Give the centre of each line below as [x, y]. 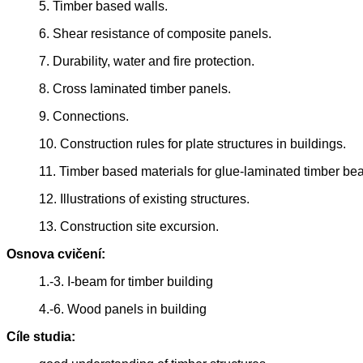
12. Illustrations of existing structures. [144, 199]
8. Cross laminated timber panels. [135, 89]
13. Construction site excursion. [129, 227]
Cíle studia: [41, 337]
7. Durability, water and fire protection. [147, 62]
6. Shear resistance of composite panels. [155, 34]
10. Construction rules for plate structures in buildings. [192, 144]
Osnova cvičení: [56, 254]
